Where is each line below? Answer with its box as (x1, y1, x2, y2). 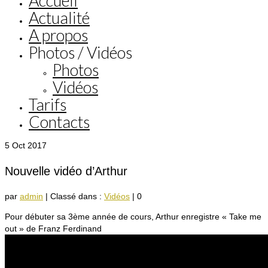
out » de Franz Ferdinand (5, 224, 102, 234)
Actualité (29, 8, 90, 28)
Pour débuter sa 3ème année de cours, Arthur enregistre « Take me (5, 212, 261, 222)
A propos (29, 25, 88, 45)
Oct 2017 (10, 141, 47, 150)
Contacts (29, 112, 90, 132)
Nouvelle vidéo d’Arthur (5, 164, 127, 178)
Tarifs (29, 95, 66, 114)
